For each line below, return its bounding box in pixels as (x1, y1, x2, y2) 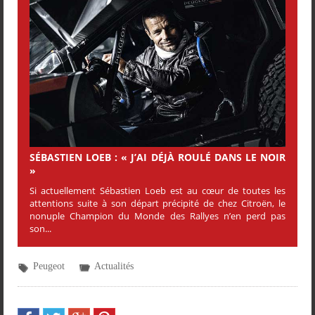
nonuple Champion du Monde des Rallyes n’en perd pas (30, 209, 285, 222)
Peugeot (33, 260, 65, 271)
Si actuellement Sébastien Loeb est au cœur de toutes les (30, 184, 285, 197)
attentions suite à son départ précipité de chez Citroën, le (30, 196, 285, 210)
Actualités (94, 260, 134, 271)
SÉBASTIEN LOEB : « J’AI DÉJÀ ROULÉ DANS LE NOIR (30, 150, 285, 164)
